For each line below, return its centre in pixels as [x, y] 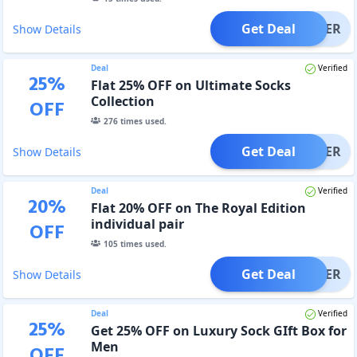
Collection [122, 101]
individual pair [137, 224]
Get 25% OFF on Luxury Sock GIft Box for [218, 330]
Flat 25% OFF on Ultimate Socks [190, 85]
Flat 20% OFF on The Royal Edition [198, 208]
